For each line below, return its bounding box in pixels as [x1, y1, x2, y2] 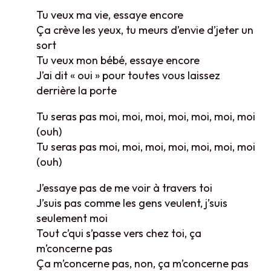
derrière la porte [36, 83, 117, 97]
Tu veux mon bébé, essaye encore [36, 53, 200, 67]
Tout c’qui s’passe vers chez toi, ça [36, 226, 201, 240]
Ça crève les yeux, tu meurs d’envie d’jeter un [36, 22, 253, 37]
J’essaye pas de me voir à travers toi [36, 180, 212, 195]
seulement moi [36, 211, 108, 225]
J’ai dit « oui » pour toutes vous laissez [36, 68, 220, 82]
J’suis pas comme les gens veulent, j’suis [36, 195, 227, 210]
